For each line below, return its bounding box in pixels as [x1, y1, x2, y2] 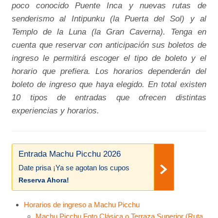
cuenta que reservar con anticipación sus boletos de [12, 40, 206, 50]
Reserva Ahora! [18, 176, 70, 184]
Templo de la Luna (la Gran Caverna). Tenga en [12, 27, 206, 37]
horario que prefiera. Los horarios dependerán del [12, 66, 206, 76]
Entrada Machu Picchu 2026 [18, 149, 121, 158]
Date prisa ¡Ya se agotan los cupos [18, 163, 130, 172]
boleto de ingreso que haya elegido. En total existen [12, 79, 206, 90]
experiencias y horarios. [12, 106, 100, 116]
